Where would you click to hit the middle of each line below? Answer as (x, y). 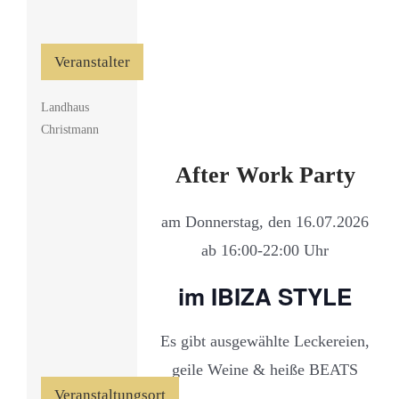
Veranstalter (92, 61)
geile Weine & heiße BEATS (265, 370)
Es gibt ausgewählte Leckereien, (265, 342)
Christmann (69, 129)
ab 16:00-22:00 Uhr (265, 250)
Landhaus (65, 107)
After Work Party (265, 175)
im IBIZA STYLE (265, 296)
